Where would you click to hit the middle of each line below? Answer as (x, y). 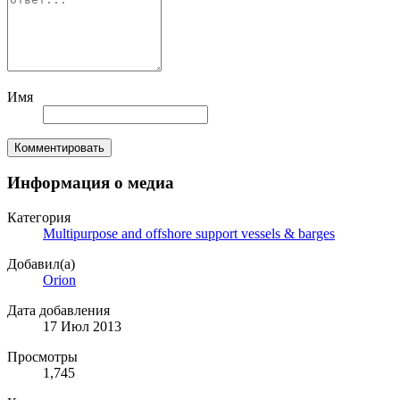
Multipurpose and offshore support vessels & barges (189, 234)
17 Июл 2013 (82, 327)
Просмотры (42, 357)
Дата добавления (58, 311)
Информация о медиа (91, 183)
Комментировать (59, 147)
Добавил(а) (41, 264)
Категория (39, 218)
